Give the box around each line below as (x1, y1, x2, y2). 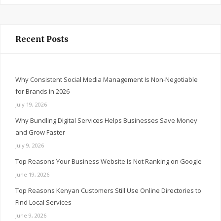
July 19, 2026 (15, 101, 47, 109)
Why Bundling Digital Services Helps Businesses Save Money (15, 116, 197, 125)
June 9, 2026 (15, 212, 46, 220)
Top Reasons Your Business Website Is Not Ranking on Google (15, 157, 202, 166)
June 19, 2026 (15, 171, 49, 179)
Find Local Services (15, 198, 72, 207)
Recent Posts (15, 34, 69, 44)
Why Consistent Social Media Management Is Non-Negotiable (15, 75, 198, 84)
